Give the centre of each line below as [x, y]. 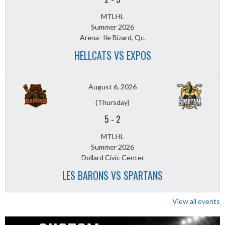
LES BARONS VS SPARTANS [113, 176]
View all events [196, 201]
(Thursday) [113, 102]
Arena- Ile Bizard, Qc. [113, 38]
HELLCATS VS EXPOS [113, 55]
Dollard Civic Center [113, 158]
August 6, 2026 [113, 87]
